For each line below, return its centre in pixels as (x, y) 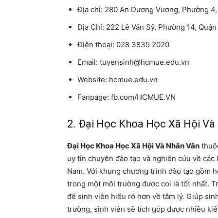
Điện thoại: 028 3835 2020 (123, 44)
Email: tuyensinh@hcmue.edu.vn (133, 62)
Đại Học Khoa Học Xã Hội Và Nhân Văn (133, 145)
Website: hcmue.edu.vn (118, 79)
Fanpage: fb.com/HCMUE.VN (127, 97)
